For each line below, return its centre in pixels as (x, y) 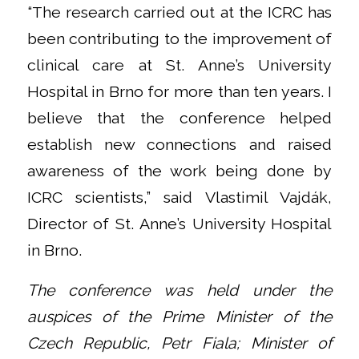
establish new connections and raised (179, 145)
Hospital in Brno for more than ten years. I (179, 92)
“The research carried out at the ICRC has (179, 13)
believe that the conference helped (179, 119)
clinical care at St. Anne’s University (179, 66)
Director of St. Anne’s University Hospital (179, 224)
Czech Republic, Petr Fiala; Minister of (179, 343)
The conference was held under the (179, 290)
